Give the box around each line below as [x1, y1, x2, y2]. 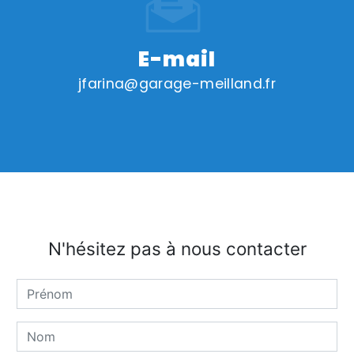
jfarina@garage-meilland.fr [77, 73, 277, 93]
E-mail [138, 44, 216, 73]
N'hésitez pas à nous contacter [47, 237, 307, 259]
